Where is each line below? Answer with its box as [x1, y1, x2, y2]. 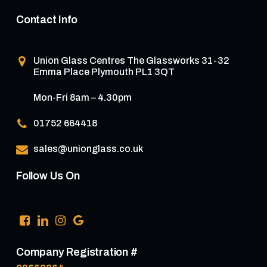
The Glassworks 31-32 [126, 55, 229, 66]
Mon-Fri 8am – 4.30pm [33, 92, 132, 103]
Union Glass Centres [33, 55, 127, 66]
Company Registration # [15, 246, 138, 259]
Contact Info [15, 14, 77, 26]
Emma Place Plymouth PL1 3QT [33, 67, 175, 77]
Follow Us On [15, 170, 80, 182]
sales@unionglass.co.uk [33, 144, 143, 154]
